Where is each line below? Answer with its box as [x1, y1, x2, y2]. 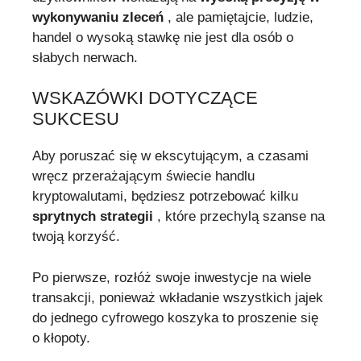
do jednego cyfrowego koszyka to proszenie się [32, 309, 318, 326]
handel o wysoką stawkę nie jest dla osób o [32, 29, 293, 45]
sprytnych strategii [32, 209, 153, 225]
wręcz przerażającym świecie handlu [32, 168, 255, 185]
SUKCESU [32, 109, 119, 130]
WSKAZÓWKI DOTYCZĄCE [32, 88, 258, 109]
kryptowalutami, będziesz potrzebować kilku [32, 189, 298, 205]
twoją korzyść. [32, 229, 120, 245]
